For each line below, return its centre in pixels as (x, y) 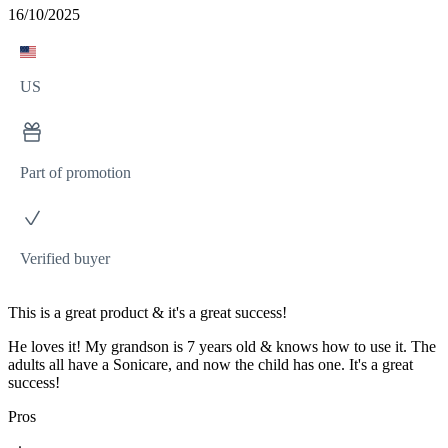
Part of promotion (75, 173)
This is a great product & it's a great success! (147, 313)
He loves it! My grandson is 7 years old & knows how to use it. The (222, 347)
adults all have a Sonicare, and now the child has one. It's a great (210, 365)
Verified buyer (65, 259)
